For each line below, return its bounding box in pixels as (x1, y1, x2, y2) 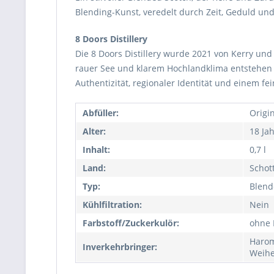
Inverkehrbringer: (83, 241, 157, 253)
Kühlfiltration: (83, 199, 142, 210)
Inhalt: (83, 144, 110, 155)
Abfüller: (83, 107, 119, 119)
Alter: (83, 125, 106, 137)
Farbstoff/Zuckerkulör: (83, 217, 179, 229)
